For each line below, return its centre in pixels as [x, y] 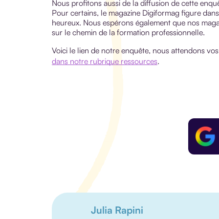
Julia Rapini [117, 210]
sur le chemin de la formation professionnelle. [128, 32]
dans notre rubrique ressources [105, 61]
